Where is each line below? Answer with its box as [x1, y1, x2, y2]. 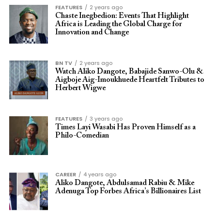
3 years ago [89, 115, 123, 123]
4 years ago [83, 170, 116, 178]
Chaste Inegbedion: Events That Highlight [55, 12, 189, 20]
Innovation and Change [55, 29, 129, 36]
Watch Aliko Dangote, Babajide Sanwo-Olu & [55, 68, 203, 76]
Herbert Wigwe [55, 84, 106, 92]
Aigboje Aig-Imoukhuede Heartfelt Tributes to [55, 76, 204, 84]
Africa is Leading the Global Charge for [55, 20, 182, 28]
